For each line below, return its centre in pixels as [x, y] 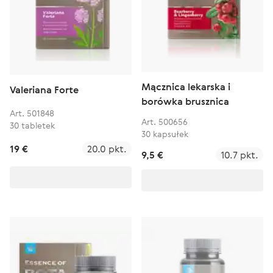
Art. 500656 [165, 122]
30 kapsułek [165, 134]
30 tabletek [32, 125]
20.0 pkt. [107, 149]
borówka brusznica [185, 101]
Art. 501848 [32, 113]
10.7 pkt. [239, 155]
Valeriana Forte [44, 89]
